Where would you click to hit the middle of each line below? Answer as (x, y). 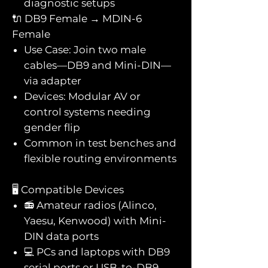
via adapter (53, 80)
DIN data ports (61, 236)
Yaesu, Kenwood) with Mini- (95, 220)
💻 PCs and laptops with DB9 (97, 252)
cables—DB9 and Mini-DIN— (98, 65)
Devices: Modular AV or (82, 96)
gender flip (52, 127)
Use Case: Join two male (85, 49)
